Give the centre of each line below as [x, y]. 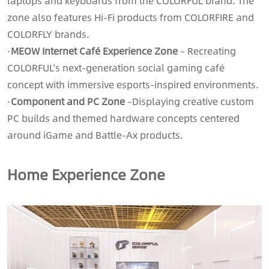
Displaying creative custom [193, 101]
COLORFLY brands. [48, 34]
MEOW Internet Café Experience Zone [94, 50]
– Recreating [207, 50]
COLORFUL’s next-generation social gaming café [116, 67]
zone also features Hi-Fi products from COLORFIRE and [131, 17]
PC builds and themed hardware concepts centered [123, 118]
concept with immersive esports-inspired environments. [133, 84]
